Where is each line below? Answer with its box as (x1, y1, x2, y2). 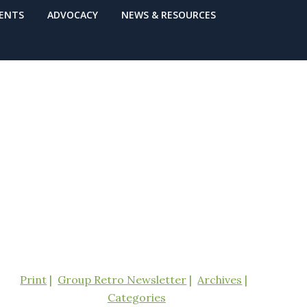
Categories (107, 291, 166, 304)
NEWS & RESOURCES (121, 8, 216, 21)
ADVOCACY (47, 8, 98, 21)
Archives (197, 273, 243, 286)
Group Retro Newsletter (58, 273, 187, 286)
